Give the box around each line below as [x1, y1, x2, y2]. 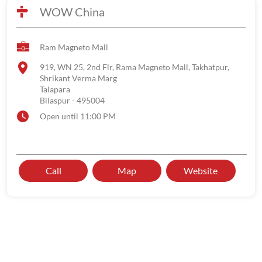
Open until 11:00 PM [40, 111, 116, 121]
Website [184, 165, 218, 176]
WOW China [40, 5, 105, 19]
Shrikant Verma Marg [40, 73, 117, 83]
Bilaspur [40, 95, 70, 105]
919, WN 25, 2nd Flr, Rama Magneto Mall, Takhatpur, [40, 62, 229, 72]
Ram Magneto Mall [40, 42, 108, 52]
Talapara [40, 84, 70, 94]
